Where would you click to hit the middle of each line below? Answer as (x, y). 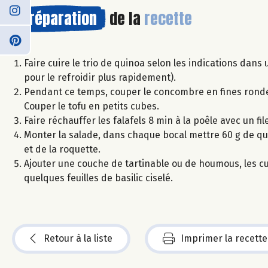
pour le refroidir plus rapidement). (100, 77)
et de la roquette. (62, 149)
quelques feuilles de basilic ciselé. (98, 178)
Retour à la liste (78, 238)
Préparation (59, 18)
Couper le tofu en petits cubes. (92, 106)
